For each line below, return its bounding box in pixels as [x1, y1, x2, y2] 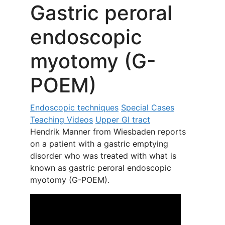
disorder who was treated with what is [30, 151, 176, 161]
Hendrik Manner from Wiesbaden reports [30, 127, 186, 137]
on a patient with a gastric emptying [30, 139, 168, 149]
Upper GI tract [95, 115, 150, 125]
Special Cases [121, 102, 174, 113]
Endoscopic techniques [30, 102, 119, 113]
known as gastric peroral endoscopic [30, 163, 171, 173]
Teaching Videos [30, 115, 93, 125]
